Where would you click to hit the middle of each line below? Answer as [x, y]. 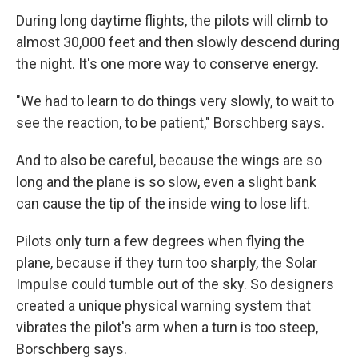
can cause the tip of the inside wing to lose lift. [163, 203]
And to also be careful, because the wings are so [169, 160]
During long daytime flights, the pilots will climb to [172, 20]
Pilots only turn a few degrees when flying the [160, 241]
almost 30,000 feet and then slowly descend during [178, 42]
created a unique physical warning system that [163, 305]
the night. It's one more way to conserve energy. [167, 63]
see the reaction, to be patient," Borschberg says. [170, 122]
